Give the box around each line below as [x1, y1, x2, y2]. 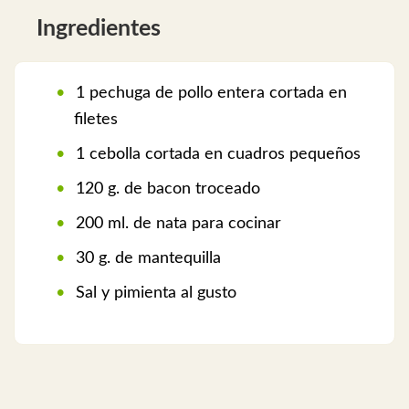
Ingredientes [37, 17, 161, 41]
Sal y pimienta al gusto [71, 285, 236, 302]
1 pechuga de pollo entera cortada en [71, 85, 347, 102]
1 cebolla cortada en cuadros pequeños [71, 146, 361, 163]
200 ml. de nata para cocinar [71, 215, 281, 233]
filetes [74, 111, 118, 129]
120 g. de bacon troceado [71, 181, 260, 198]
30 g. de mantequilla [71, 250, 221, 267]
